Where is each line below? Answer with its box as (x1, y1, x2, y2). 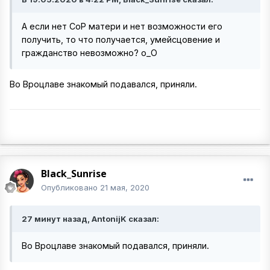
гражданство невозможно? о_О (22, 47, 157, 58)
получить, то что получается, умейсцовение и (22, 34, 220, 45)
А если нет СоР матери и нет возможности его (22, 20, 222, 31)
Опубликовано (41, 182, 100, 192)
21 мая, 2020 (100, 182, 149, 192)
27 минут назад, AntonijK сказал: (22, 213, 159, 224)
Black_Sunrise (41, 166, 107, 180)
